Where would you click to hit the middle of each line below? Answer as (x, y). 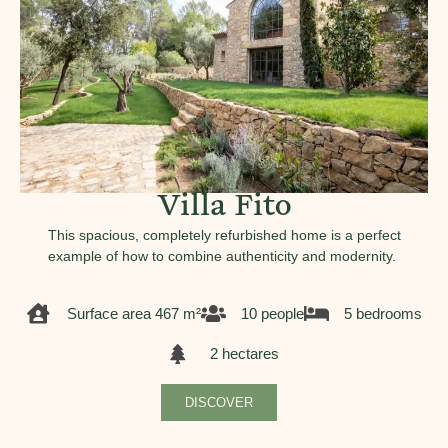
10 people (272, 313)
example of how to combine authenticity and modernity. (224, 256)
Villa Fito (224, 209)
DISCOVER (219, 402)
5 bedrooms (382, 313)
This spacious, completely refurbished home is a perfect (224, 235)
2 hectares (244, 353)
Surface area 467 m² (133, 313)
